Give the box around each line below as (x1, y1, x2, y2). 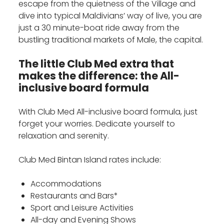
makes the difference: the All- (18, 68, 180, 83)
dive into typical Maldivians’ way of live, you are (18, 10, 202, 22)
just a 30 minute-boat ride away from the (18, 22, 180, 34)
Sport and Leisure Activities (30, 202, 134, 214)
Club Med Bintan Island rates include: (18, 154, 161, 166)
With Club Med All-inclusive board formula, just (18, 106, 198, 118)
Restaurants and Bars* (30, 190, 118, 202)
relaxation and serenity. (18, 130, 109, 142)
